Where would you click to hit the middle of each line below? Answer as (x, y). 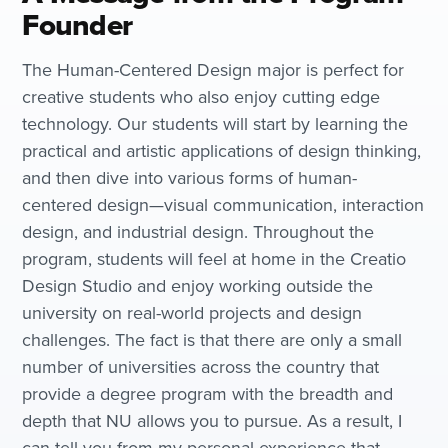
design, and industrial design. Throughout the (198, 232)
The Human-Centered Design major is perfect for (213, 70)
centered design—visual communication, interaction (223, 205)
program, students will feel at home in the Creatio (214, 259)
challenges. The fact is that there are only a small (212, 340)
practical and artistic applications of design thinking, (222, 151)
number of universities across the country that (201, 367)
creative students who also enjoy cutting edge (201, 97)
